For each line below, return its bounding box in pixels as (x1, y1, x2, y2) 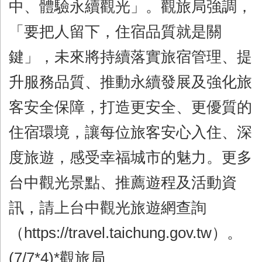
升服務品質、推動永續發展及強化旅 (9, 73, 252, 90)
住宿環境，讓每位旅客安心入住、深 (9, 123, 252, 140)
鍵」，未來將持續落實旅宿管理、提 (9, 48, 252, 65)
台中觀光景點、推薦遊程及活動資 (9, 174, 237, 191)
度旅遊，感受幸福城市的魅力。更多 (9, 149, 252, 166)
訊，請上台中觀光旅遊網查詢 (9, 199, 206, 216)
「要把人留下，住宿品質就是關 (9, 23, 222, 40)
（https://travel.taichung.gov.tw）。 (9, 224, 242, 241)
